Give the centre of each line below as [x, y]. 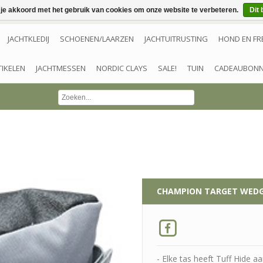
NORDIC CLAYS [122, 68]
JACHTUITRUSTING [176, 39]
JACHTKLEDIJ [28, 39]
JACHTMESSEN [61, 68]
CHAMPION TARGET [197, 191]
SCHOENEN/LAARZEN [97, 39]
